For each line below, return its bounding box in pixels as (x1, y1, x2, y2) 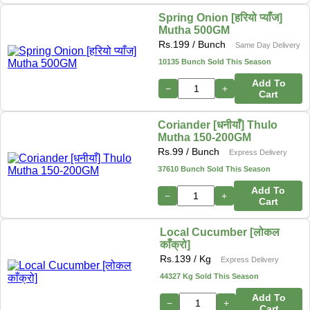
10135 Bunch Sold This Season (158, 57, 272, 66)
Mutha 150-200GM (158, 131, 252, 143)
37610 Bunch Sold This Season (158, 164, 271, 173)
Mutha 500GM (158, 24, 230, 36)
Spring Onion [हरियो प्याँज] (158, 11, 283, 24)
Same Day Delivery (235, 40, 301, 49)
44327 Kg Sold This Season (159, 271, 259, 280)
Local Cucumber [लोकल (159, 226, 280, 238)
